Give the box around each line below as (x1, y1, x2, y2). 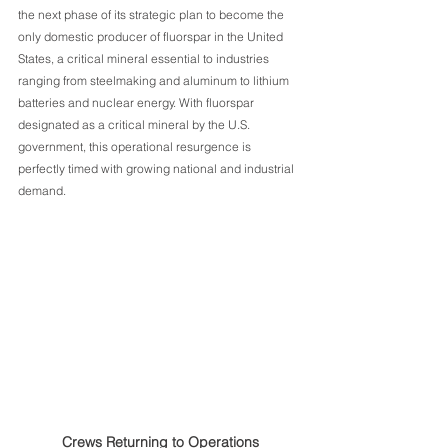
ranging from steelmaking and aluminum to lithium (18, 72, 292, 88)
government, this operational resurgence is (18, 138, 254, 154)
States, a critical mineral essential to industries (18, 50, 272, 66)
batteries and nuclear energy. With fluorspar (18, 94, 257, 110)
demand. (18, 182, 66, 198)
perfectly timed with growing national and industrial (18, 160, 297, 176)
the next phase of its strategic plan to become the (18, 6, 287, 22)
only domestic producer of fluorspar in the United (18, 28, 286, 44)
